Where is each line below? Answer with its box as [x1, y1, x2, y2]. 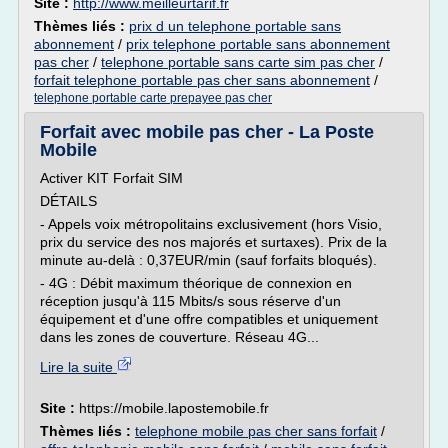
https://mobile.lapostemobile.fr [79, 400, 269, 416]
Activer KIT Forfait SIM [40, 170, 183, 186]
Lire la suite [40, 359, 117, 375]
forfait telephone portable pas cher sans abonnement [34, 72, 370, 88]
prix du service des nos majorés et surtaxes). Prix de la [40, 234, 387, 250]
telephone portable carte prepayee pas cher [34, 91, 272, 105]
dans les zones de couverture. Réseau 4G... [40, 329, 319, 345]
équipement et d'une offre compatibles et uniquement [40, 311, 378, 327]
